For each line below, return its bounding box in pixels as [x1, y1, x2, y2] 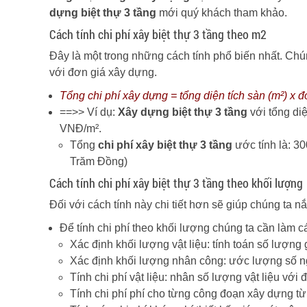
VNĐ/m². [60, 123, 101, 134]
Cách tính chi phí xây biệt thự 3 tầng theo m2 [49, 26, 267, 42]
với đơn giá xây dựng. [49, 66, 157, 78]
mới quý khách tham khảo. [156, 7, 287, 19]
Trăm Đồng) [70, 156, 127, 167]
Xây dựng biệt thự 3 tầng [118, 106, 247, 118]
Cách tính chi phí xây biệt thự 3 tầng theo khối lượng [49, 175, 303, 191]
